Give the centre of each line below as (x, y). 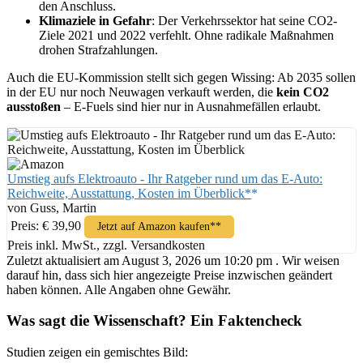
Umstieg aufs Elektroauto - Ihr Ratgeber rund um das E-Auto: (165, 178)
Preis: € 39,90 (46, 225)
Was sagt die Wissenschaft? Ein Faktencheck (154, 321)
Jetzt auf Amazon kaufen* (156, 226)
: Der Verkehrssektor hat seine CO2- (244, 20)
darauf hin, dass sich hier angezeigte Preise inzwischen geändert (169, 275)
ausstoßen (34, 106)
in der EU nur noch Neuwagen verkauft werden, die (141, 92)
